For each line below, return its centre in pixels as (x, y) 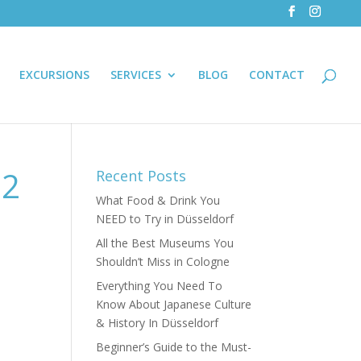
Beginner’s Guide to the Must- (174, 347)
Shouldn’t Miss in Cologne (163, 261)
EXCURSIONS (54, 74)
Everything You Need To (160, 286)
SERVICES (136, 74)
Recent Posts (141, 176)
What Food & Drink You (158, 200)
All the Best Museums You (165, 243)
